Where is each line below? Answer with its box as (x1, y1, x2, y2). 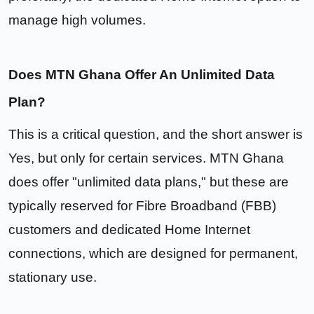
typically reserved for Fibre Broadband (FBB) (8, 198, 276, 214)
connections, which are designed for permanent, (8, 246, 298, 261)
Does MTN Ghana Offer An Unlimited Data (8, 67, 275, 83)
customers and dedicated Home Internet (8, 222, 250, 238)
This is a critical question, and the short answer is (8, 127, 303, 142)
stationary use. (8, 270, 97, 285)
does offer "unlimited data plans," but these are (8, 175, 289, 190)
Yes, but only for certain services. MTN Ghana (8, 151, 284, 166)
